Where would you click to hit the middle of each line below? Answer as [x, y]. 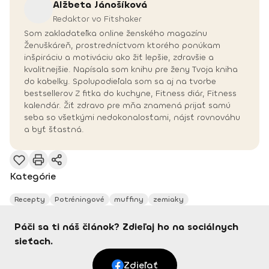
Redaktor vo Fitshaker [97, 19]
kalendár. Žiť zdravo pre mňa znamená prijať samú [127, 106]
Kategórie [33, 177]
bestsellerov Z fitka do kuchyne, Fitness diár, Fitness [130, 94]
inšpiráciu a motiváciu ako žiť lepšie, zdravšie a [119, 58]
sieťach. [34, 241]
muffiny [129, 200]
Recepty [30, 200]
